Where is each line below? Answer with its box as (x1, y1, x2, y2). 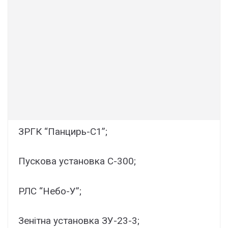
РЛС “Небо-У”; (18, 185, 81, 197)
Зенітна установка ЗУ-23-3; (18, 215, 139, 227)
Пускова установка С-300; (18, 155, 136, 167)
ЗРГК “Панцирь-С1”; (18, 125, 107, 137)
